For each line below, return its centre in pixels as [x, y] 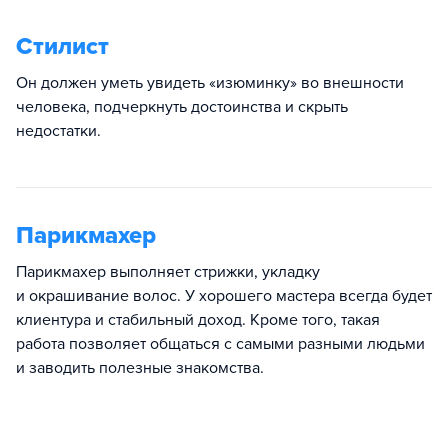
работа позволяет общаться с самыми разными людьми [220, 344]
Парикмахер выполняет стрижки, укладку [168, 272]
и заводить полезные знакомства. [140, 368]
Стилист [62, 47]
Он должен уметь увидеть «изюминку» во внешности [210, 83]
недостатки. [58, 131]
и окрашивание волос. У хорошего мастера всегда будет [224, 296]
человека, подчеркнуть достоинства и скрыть [182, 107]
